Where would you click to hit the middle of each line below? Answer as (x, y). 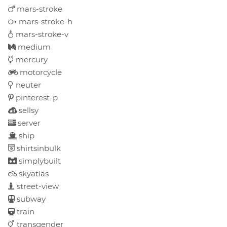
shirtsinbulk (38, 148)
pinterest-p (36, 97)
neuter (27, 85)
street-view (37, 186)
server (28, 123)
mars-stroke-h (45, 21)
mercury (31, 59)
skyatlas (33, 173)
